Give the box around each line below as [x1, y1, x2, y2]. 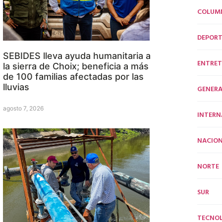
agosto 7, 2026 [3, 105, 44, 112]
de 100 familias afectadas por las [3, 71, 144, 82]
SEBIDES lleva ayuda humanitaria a [3, 51, 151, 61]
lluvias [3, 82, 29, 93]
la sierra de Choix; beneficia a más [3, 61, 149, 72]
